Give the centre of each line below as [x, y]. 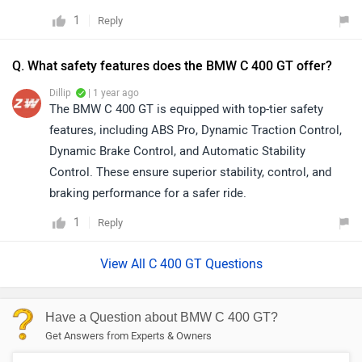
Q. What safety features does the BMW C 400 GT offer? [172, 65]
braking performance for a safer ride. [148, 193]
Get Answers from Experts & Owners [128, 335]
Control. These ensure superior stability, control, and [190, 172]
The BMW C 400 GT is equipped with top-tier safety [186, 109]
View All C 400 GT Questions [181, 263]
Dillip [60, 93]
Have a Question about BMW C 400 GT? [162, 317]
